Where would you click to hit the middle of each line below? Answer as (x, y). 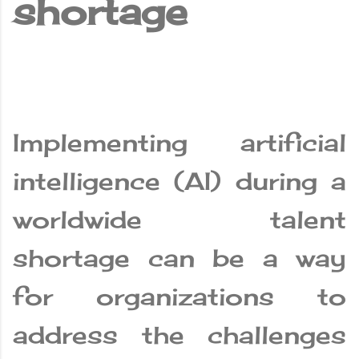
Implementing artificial (179, 143)
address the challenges (179, 335)
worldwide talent (179, 220)
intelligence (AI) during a (179, 182)
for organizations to (179, 297)
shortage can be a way (179, 258)
